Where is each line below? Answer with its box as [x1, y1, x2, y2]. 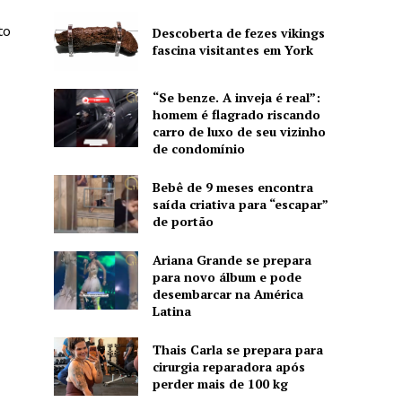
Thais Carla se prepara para [152, 341, 323, 359]
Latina [152, 302, 191, 320]
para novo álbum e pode [152, 268, 301, 286]
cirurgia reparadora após [152, 358, 305, 376]
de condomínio [152, 139, 245, 157]
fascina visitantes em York [152, 40, 313, 58]
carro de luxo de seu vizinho [152, 122, 326, 140]
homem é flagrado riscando [152, 105, 320, 123]
